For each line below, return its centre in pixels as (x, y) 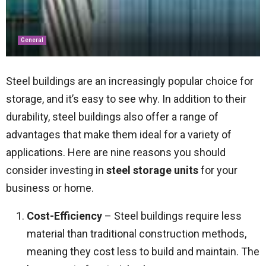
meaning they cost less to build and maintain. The (143, 251)
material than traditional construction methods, (137, 234)
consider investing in (56, 170)
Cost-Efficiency (64, 216)
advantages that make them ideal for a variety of (119, 134)
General (32, 40)
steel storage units (152, 170)
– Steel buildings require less (172, 216)
